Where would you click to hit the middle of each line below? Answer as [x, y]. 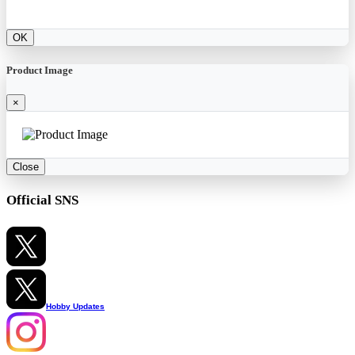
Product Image [40, 70]
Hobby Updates [75, 306]
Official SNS [42, 200]
